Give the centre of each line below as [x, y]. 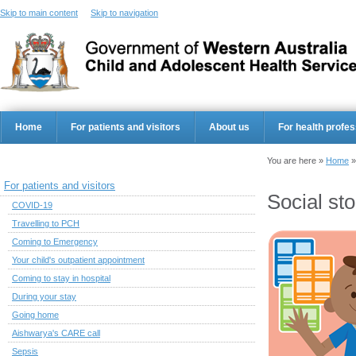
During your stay [44, 297]
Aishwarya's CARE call [56, 333]
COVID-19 [32, 205]
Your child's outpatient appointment [78, 260]
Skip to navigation [125, 13]
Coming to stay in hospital [61, 279]
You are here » [296, 161]
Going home [35, 315]
